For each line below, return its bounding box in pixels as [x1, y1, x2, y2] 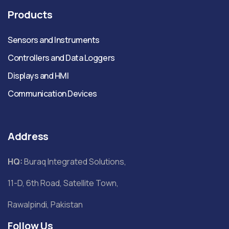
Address [8, 129, 49, 143]
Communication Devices [8, 87, 97, 99]
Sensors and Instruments [8, 34, 100, 45]
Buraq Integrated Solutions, [22, 155, 126, 167]
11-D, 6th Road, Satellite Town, [8, 177, 119, 189]
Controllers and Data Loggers [8, 52, 115, 63]
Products [8, 7, 53, 21]
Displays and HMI [8, 70, 69, 81]
